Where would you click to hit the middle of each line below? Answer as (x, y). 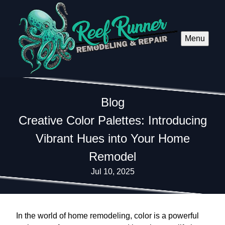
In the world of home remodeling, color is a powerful (107, 215)
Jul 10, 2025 (113, 171)
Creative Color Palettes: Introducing (113, 120)
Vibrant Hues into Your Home (113, 138)
